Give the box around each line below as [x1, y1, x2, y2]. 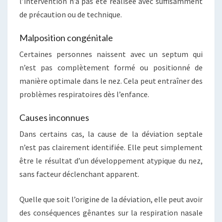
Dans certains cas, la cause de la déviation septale [19, 129, 203, 139]
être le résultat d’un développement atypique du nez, [19, 156, 203, 166]
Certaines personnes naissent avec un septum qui [19, 49, 203, 59]
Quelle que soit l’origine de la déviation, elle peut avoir [19, 194, 203, 204]
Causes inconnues [19, 112, 89, 123]
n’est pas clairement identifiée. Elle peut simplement [19, 142, 203, 152]
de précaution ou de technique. [19, 9, 122, 19]
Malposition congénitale [19, 32, 113, 43]
